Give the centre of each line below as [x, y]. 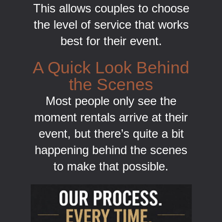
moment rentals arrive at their [111, 117]
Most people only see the [111, 101]
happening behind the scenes [111, 150]
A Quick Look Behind [111, 68]
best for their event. [111, 41]
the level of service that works [111, 25]
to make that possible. [111, 166]
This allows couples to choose [111, 8]
